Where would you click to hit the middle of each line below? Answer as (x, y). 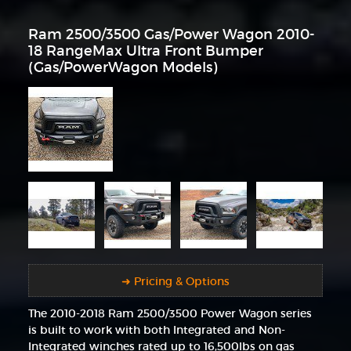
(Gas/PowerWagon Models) (122, 67)
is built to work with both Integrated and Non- (156, 329)
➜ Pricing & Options (175, 282)
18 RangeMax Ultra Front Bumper (145, 51)
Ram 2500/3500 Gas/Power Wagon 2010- (171, 34)
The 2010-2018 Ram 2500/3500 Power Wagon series (170, 313)
